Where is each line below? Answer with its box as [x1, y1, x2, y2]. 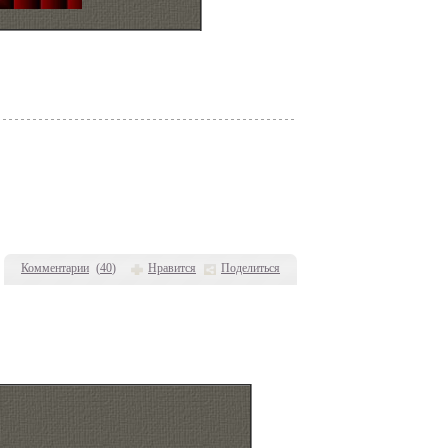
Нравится [148, 260, 196, 275]
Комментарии [21, 260, 89, 275]
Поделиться [221, 260, 280, 275]
